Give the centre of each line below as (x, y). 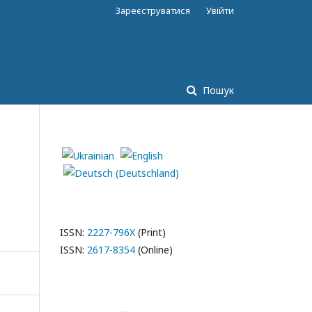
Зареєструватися (153, 10)
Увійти (220, 10)
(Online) (154, 250)
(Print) (150, 232)
